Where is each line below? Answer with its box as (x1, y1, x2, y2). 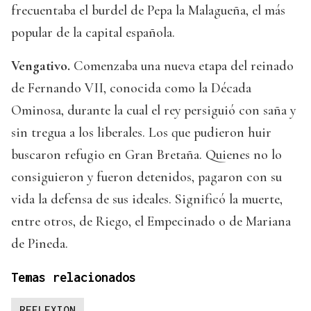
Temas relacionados (11, 269, 136, 285)
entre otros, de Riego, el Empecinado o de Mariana (11, 212, 291, 230)
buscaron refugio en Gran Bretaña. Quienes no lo (11, 146, 282, 163)
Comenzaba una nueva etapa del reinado (70, 57, 294, 74)
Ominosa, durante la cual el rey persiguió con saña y (11, 101, 296, 119)
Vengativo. (11, 57, 70, 74)
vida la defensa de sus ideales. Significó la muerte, (11, 190, 283, 208)
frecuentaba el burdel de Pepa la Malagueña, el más (11, 1, 285, 19)
